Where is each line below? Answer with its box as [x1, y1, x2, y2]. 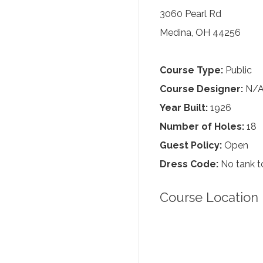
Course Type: [160, 65, 223, 76]
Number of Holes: [160, 121, 244, 132]
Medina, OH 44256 [160, 27, 241, 38]
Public [223, 65, 252, 76]
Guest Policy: [160, 140, 222, 151]
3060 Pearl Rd [160, 8, 221, 19]
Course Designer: [160, 83, 243, 95]
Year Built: [160, 102, 208, 113]
